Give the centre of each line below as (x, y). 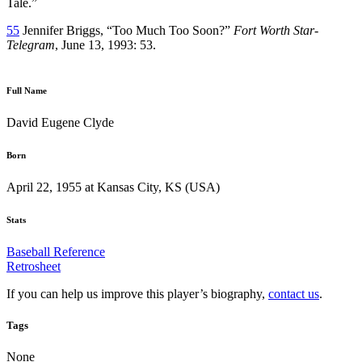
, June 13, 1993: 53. (105, 44)
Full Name (27, 90)
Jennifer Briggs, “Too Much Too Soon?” (126, 30)
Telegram (31, 44)
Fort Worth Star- (276, 30)
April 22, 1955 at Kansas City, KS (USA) (113, 187)
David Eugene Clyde (60, 122)
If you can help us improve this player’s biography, (137, 293)
